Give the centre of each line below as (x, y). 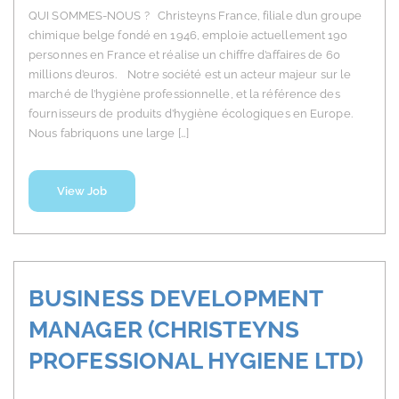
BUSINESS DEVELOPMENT (176, 299)
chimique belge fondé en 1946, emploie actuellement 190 (188, 36)
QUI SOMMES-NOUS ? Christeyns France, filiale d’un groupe (195, 16)
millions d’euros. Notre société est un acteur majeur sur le (190, 75)
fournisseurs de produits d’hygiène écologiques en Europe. (195, 114)
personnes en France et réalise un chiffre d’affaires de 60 (184, 55)
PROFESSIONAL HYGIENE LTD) (196, 361)
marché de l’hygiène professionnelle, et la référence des (184, 94)
